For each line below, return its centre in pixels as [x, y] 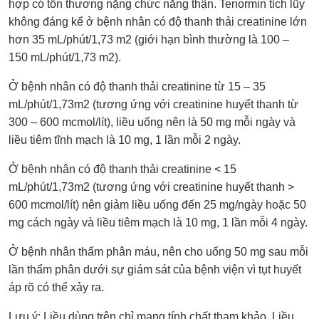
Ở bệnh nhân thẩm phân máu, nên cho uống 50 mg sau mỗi [158, 251]
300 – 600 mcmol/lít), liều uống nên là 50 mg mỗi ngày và [152, 122]
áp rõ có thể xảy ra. [56, 287]
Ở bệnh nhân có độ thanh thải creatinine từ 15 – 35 [137, 86]
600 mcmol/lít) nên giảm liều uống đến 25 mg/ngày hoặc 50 [157, 204]
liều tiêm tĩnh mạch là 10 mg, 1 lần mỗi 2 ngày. [125, 140]
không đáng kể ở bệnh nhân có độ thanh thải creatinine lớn [158, 21]
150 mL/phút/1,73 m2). [65, 57]
